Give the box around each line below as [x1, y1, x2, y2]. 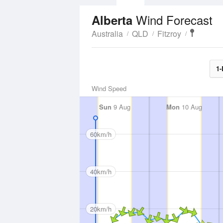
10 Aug [180, 102, 202, 111]
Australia [92, 28, 123, 39]
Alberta [92, 11, 136, 28]
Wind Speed [92, 84, 126, 93]
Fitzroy [157, 28, 181, 39]
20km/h [90, 204, 111, 214]
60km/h [90, 129, 111, 139]
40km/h [90, 166, 111, 176]
